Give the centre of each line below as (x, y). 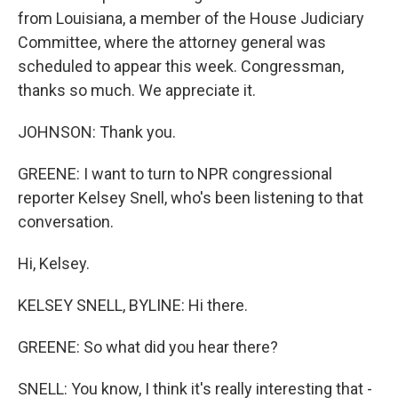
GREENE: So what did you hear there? (148, 347)
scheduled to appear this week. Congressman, (181, 66)
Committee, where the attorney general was (172, 42)
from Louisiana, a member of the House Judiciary (191, 18)
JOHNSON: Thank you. (97, 132)
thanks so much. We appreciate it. (137, 90)
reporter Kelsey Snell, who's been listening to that (191, 198)
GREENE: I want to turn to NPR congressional (175, 174)
